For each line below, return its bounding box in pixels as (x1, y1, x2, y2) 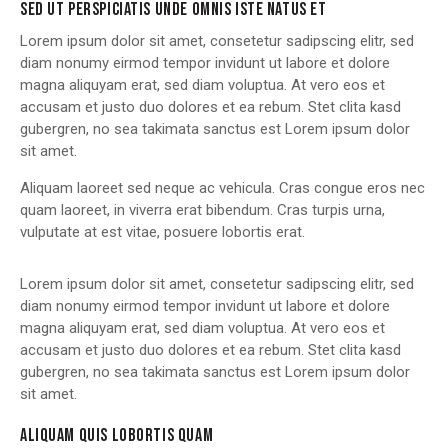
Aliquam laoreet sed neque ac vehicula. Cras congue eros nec (20, 178, 425, 197)
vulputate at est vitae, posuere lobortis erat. (20, 222, 305, 241)
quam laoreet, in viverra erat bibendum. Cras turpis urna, (20, 200, 385, 219)
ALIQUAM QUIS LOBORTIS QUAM (20, 424, 214, 446)
